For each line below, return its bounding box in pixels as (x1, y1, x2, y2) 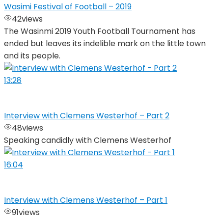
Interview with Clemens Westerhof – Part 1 (4, 194, 167, 206)
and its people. (4, 50, 60, 62)
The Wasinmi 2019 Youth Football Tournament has (4, 26, 195, 37)
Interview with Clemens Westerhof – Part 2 (4, 110, 169, 122)
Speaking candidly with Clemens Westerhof (4, 135, 171, 146)
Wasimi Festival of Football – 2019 (4, 1, 132, 13)
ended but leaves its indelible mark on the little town (4, 38, 206, 50)
